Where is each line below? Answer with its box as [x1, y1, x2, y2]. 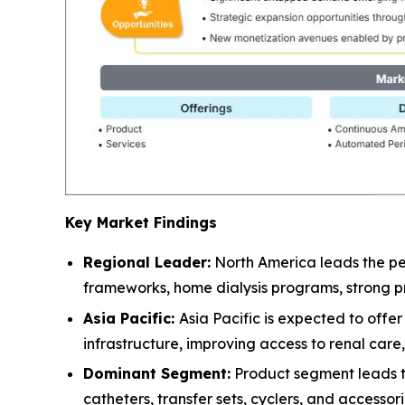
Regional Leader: [83, 253, 211, 272]
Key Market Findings [65, 213, 217, 232]
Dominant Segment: [83, 364, 231, 383]
